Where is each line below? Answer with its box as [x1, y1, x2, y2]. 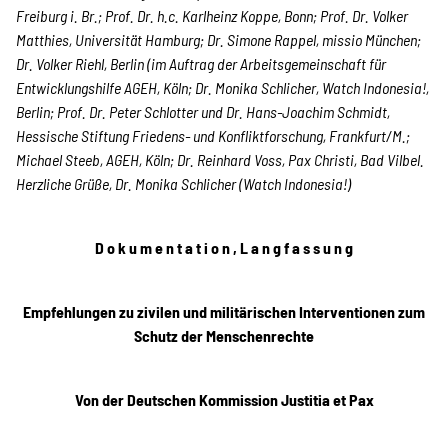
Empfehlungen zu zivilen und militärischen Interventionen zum [23, 302, 425, 321]
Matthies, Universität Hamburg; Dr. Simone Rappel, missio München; [16, 30, 421, 49]
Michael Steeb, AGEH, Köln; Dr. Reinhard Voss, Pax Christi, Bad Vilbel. [16, 150, 424, 169]
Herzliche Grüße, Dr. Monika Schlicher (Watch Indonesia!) [16, 174, 351, 193]
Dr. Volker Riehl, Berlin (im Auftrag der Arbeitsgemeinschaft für [16, 54, 386, 73]
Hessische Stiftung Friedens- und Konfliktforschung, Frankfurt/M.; [16, 126, 410, 145]
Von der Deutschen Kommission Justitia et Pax [74, 390, 374, 409]
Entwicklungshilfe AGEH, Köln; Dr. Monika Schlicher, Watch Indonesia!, [16, 78, 429, 97]
